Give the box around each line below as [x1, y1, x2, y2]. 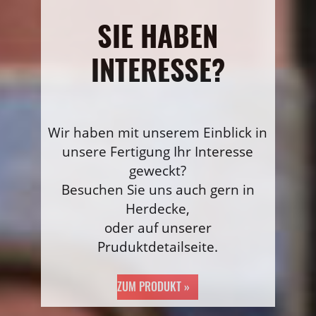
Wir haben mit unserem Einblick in [48, 123, 268, 142]
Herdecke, [126, 199, 190, 219]
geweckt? [129, 161, 187, 181]
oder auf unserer [104, 218, 212, 238]
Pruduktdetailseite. [97, 237, 219, 257]
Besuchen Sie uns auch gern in [61, 180, 255, 200]
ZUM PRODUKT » [117, 277, 190, 295]
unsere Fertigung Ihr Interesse [62, 142, 254, 162]
